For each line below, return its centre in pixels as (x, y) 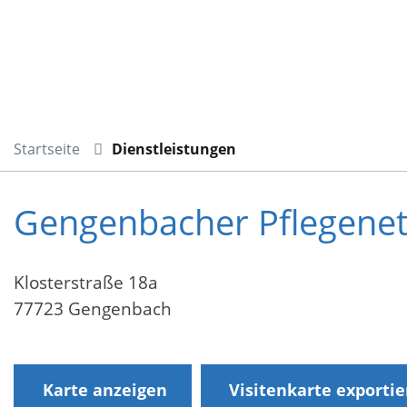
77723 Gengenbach (93, 309)
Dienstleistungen (174, 149)
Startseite (47, 149)
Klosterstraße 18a (86, 283)
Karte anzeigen (104, 390)
